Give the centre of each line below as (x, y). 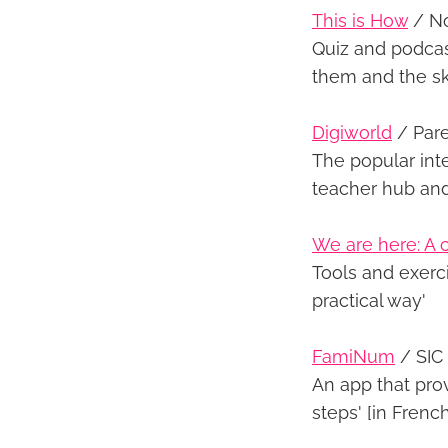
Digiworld (352, 133)
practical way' (369, 301)
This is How (360, 21)
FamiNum (353, 357)
